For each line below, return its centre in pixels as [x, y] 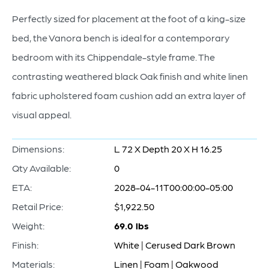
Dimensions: [38, 149]
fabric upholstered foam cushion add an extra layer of [129, 95]
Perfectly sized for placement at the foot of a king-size [129, 18]
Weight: [28, 225]
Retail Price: [38, 206]
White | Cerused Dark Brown [175, 245]
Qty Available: [41, 168]
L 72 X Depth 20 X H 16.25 [168, 149]
